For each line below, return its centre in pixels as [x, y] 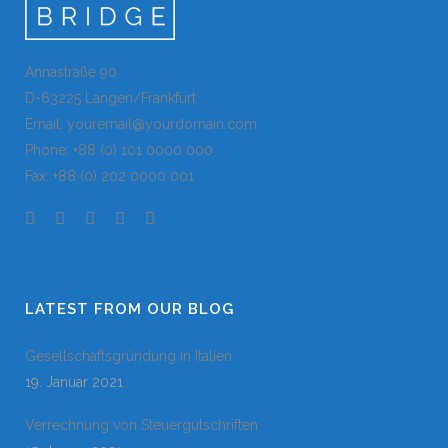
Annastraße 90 [71, 71]
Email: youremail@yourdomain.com [141, 123]
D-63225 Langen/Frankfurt [110, 97]
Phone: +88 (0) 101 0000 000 [119, 149]
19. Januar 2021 [74, 381]
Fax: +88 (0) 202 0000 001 [109, 175]
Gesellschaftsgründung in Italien [128, 355]
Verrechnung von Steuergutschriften [141, 424]
